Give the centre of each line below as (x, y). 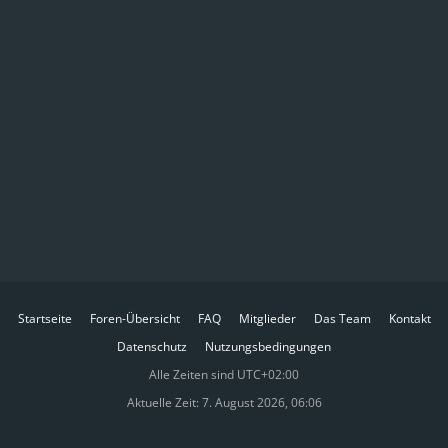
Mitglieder (267, 318)
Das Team (342, 318)
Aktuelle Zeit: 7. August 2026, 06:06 (224, 402)
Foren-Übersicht (134, 318)
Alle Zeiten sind (193, 374)
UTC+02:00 (268, 374)
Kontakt (409, 318)
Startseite (44, 318)
